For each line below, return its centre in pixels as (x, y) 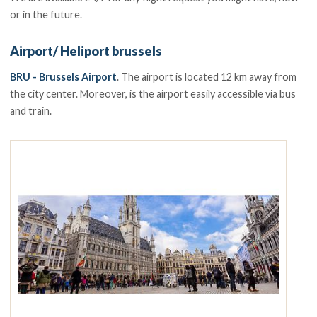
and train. (32, 110)
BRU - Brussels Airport (64, 76)
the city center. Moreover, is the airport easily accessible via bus (153, 93)
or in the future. (46, 14)
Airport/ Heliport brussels (86, 51)
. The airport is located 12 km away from (207, 76)
